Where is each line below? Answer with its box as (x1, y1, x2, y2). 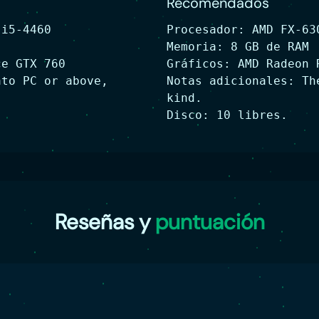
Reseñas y (54, 208, 155, 236)
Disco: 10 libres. (167, 108, 288, 122)
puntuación (155, 208, 265, 236)
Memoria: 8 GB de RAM (167, 40, 309, 53)
